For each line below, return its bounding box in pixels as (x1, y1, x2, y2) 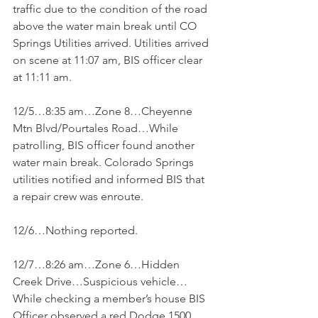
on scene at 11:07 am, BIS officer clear (13, 53, 205, 67)
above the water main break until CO (13, 19, 199, 33)
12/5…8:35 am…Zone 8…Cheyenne (13, 104, 195, 118)
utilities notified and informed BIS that (13, 172, 207, 186)
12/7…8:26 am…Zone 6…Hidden (13, 258, 182, 271)
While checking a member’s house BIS (13, 292, 208, 305)
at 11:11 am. (13, 70, 72, 84)
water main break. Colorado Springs (13, 155, 197, 169)
